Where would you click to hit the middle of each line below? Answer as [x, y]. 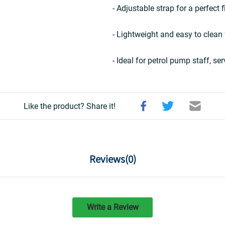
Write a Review [113, 207]
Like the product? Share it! [70, 106]
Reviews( [108, 159]
